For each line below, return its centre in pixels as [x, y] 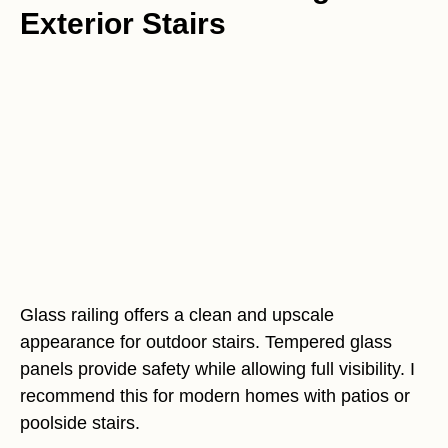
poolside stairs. [80, 422]
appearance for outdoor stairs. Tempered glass [206, 341]
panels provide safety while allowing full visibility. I [217, 368]
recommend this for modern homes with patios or [215, 395]
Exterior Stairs [123, 24]
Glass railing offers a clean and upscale [177, 314]
